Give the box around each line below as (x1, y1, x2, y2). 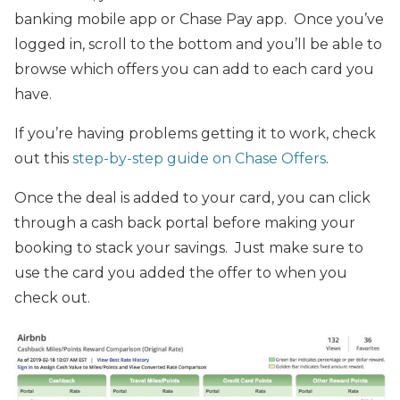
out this (14, 150, 72, 167)
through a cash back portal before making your (14, 214, 355, 231)
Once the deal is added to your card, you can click (14, 189, 371, 206)
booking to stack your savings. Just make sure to (14, 239, 363, 256)
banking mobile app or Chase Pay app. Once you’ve (14, 11, 384, 28)
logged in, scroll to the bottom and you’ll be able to (14, 36, 382, 53)
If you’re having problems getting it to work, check (14, 125, 376, 142)
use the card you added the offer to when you (14, 264, 347, 281)
